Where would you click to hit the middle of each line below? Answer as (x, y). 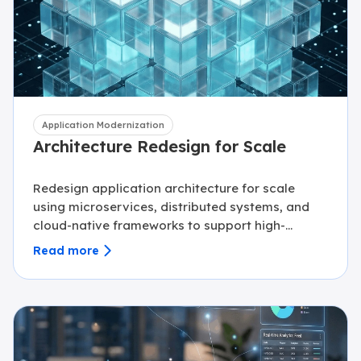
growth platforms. (87, 244)
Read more (66, 250)
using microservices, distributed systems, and (171, 207)
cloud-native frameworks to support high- (159, 225)
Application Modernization (103, 125)
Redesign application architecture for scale (164, 188)
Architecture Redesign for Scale (160, 146)
